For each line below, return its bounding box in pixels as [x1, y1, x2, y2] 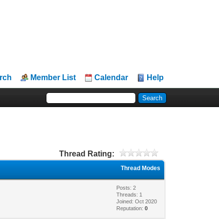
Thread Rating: [59, 149, 114, 158]
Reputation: [116, 205, 145, 211]
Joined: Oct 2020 [116, 198, 157, 204]
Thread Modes [121, 164, 161, 172]
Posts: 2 [116, 184, 136, 191]
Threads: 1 [116, 191, 143, 197]
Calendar [94, 73, 129, 82]
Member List [30, 73, 76, 82]
